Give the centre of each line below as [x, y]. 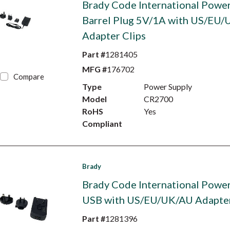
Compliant [102, 123]
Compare [29, 76]
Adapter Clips [114, 35]
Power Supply [168, 87]
